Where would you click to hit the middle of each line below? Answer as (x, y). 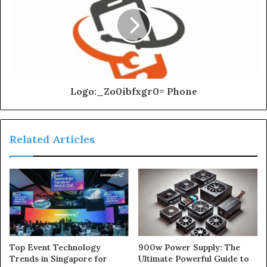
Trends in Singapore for (58, 258)
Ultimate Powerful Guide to (194, 258)
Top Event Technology (55, 247)
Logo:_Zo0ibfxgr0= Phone (133, 91)
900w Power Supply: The (189, 247)
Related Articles (52, 139)
